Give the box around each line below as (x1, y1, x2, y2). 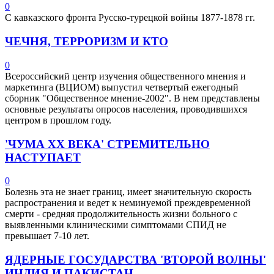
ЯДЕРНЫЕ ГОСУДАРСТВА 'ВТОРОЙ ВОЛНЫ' (5, 253, 266, 266)
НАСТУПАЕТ (5, 150, 81, 164)
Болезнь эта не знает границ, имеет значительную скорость (5, 187, 251, 198)
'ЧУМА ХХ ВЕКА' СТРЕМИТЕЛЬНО (5, 137, 210, 150)
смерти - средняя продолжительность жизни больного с (5, 209, 237, 220)
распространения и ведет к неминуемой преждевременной (5, 198, 251, 209)
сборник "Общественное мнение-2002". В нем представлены (5, 92, 260, 103)
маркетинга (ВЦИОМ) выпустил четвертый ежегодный (5, 81, 239, 92)
